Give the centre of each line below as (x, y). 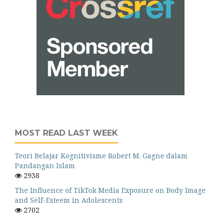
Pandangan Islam (45, 165)
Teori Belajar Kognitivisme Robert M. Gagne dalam (101, 155)
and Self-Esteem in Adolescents (69, 200)
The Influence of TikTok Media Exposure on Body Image (110, 190)
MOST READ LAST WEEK (66, 133)
